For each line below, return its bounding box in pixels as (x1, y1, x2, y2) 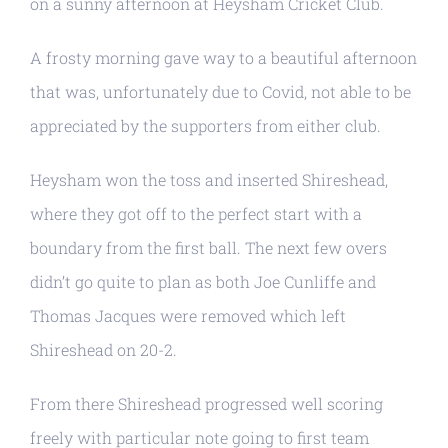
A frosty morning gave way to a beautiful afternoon (30, 47, 417, 68)
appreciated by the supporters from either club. (30, 115, 381, 136)
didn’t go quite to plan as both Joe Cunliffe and (30, 271, 376, 292)
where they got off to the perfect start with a (30, 203, 362, 224)
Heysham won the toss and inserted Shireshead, (30, 169, 388, 190)
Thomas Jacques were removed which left (30, 305, 346, 326)
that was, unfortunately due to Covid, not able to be (30, 81, 411, 102)
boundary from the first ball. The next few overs (30, 237, 387, 258)
